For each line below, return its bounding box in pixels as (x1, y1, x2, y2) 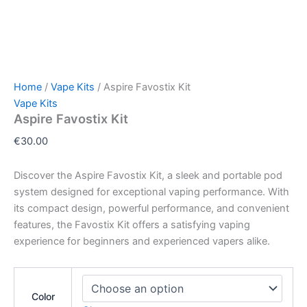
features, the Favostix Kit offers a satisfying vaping (14, 218, 250, 231)
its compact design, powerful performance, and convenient (14, 201, 289, 214)
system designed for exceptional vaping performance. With (14, 185, 289, 198)
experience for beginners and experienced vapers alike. (14, 234, 270, 247)
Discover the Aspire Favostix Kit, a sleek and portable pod (14, 169, 282, 182)
